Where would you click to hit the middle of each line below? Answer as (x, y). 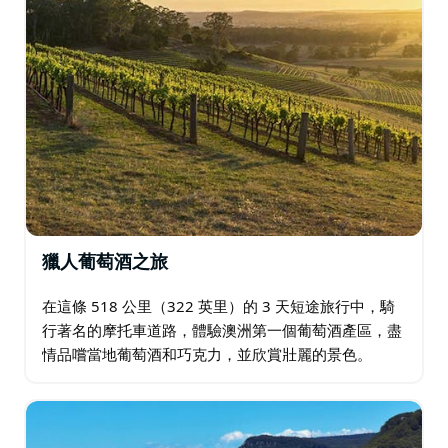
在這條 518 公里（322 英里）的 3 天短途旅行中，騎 (218, 305)
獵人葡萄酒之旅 (105, 262)
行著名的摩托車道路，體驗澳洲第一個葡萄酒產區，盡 (222, 329)
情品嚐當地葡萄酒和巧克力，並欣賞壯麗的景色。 (207, 353)
